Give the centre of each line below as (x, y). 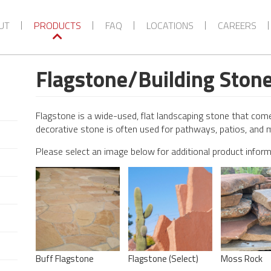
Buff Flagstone (65, 258)
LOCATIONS (170, 25)
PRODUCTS (57, 25)
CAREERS (237, 25)
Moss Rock (241, 258)
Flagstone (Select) (163, 258)
